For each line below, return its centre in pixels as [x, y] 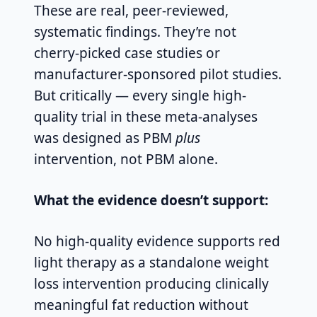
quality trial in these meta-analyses [146, 117]
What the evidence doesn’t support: [151, 201]
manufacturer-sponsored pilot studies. [158, 75]
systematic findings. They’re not [135, 32]
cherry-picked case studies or [127, 53]
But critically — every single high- [140, 96]
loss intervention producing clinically [151, 284]
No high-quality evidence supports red [157, 242]
